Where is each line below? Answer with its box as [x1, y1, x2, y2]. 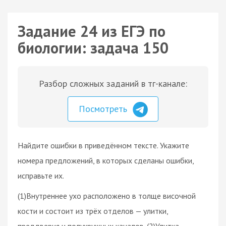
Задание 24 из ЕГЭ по [18, 21, 165, 41]
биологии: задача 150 [18, 38, 168, 58]
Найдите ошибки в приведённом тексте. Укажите [18, 140, 189, 150]
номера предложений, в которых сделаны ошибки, [18, 155, 194, 165]
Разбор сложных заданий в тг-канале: [39, 78, 187, 89]
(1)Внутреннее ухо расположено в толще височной [18, 190, 196, 201]
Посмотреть [79, 103, 130, 115]
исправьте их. [18, 170, 64, 181]
